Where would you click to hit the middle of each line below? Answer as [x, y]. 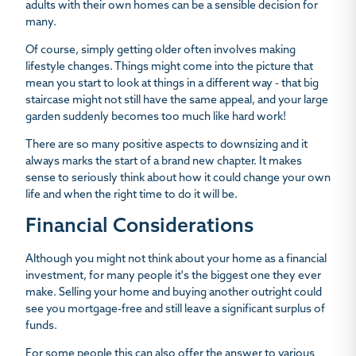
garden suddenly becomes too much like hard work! [156, 118]
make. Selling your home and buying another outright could [174, 293]
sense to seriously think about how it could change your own [178, 179]
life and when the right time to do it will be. [132, 195]
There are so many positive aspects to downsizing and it [166, 145]
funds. [41, 327]
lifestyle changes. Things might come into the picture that [169, 68]
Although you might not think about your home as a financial [176, 260]
